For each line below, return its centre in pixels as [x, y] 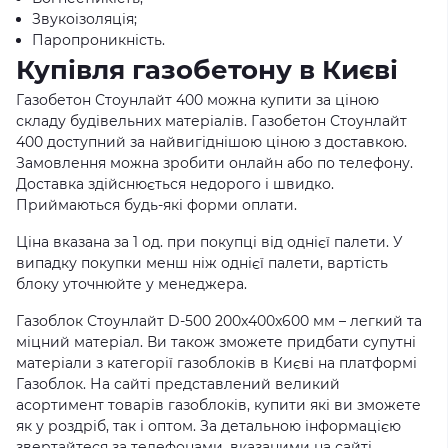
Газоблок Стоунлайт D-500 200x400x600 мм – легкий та [219, 321]
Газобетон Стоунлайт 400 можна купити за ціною [197, 100]
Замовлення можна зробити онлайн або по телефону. [214, 163]
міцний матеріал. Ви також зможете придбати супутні [216, 342]
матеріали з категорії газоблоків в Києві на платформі [216, 363]
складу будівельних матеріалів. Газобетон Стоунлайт [211, 121]
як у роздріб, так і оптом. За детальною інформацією [208, 426]
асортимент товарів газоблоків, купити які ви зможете [218, 405]
